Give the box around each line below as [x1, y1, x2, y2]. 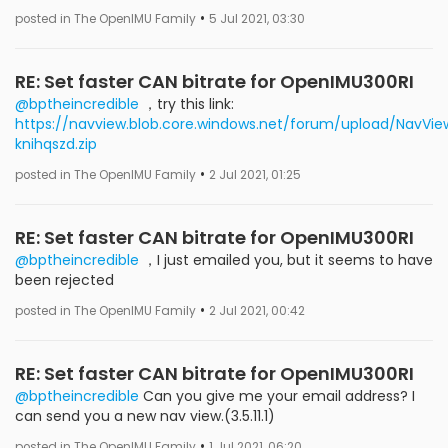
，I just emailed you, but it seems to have [139, 249, 433, 270]
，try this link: [139, 93, 234, 114]
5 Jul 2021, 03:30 [209, 10, 305, 27]
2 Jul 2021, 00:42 [209, 302, 305, 319]
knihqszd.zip [15, 133, 97, 154]
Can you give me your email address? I [139, 385, 415, 406]
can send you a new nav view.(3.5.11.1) [15, 405, 275, 426]
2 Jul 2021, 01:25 [209, 166, 301, 183]
